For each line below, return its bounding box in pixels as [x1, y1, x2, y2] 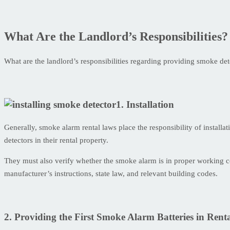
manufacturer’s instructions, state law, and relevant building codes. [4, 169, 218, 178]
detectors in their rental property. [4, 136, 108, 144]
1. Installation [116, 99, 174, 110]
